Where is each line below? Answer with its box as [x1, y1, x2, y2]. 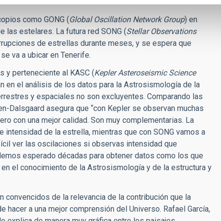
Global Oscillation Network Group [69, 15, 184, 24]
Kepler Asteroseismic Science [94, 68, 196, 77]
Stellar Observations [126, 27, 196, 36]
